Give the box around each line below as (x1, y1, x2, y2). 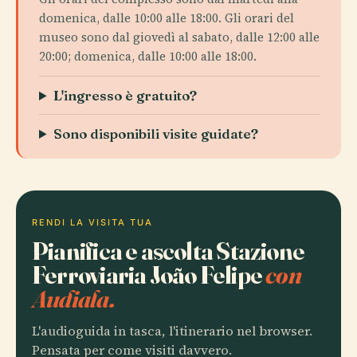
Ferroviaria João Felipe (32, 259, 266, 290)
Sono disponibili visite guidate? (53, 125, 259, 142)
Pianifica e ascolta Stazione (32, 235, 305, 266)
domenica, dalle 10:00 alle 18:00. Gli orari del (39, 10, 294, 26)
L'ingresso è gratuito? (53, 87, 198, 104)
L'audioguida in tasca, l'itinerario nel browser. (32, 322, 312, 340)
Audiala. (32, 283, 115, 314)
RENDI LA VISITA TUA (32, 217, 153, 228)
